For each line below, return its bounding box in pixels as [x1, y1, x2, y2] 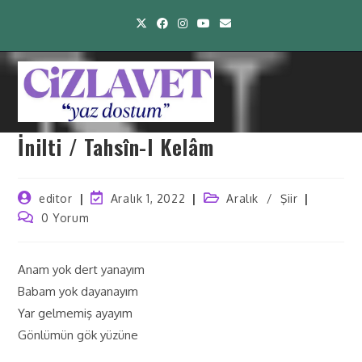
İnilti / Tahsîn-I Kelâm [18, 131, 220, 162]
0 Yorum [41, 211, 90, 225]
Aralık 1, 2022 [110, 192, 186, 205]
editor [39, 192, 73, 205]
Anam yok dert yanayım [18, 262, 145, 277]
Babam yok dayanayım [18, 284, 139, 299]
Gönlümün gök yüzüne [18, 327, 139, 343]
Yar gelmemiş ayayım [18, 305, 133, 321]
